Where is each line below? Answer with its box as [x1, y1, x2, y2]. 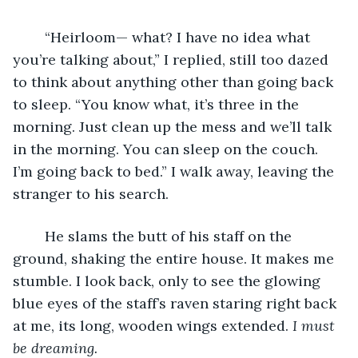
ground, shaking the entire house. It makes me [13, 249, 338, 268]
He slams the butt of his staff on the [29, 226, 45, 245]
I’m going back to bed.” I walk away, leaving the [13, 161, 338, 181]
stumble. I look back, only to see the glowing [13, 271, 324, 290]
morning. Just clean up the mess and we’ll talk [13, 117, 336, 136]
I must [292, 316, 339, 335]
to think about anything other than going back [13, 72, 337, 91]
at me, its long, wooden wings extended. [13, 316, 292, 335]
